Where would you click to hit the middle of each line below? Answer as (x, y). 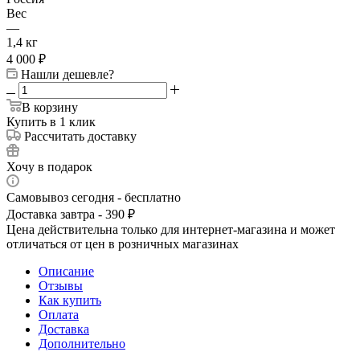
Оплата (59, 314)
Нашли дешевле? (67, 74)
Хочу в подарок (49, 166)
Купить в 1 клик (51, 121)
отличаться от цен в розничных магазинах (123, 243)
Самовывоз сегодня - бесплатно (94, 197)
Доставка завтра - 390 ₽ (71, 214)
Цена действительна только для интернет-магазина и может (171, 229)
